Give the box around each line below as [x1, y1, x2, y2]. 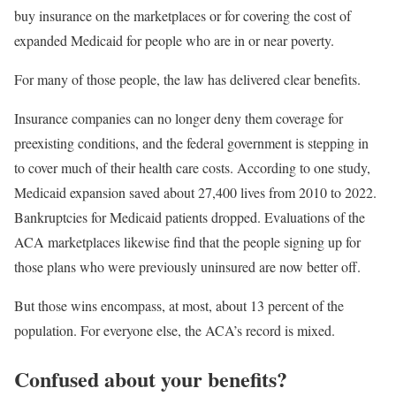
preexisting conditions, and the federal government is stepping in [14, 133, 369, 152]
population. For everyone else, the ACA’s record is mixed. [14, 320, 335, 339]
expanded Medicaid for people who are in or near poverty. [14, 30, 334, 49]
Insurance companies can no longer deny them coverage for [14, 108, 343, 127]
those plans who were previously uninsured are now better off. [14, 256, 361, 276]
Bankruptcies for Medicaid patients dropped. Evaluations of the [14, 207, 365, 226]
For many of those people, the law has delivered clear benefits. [14, 69, 361, 88]
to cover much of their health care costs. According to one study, [14, 157, 370, 177]
